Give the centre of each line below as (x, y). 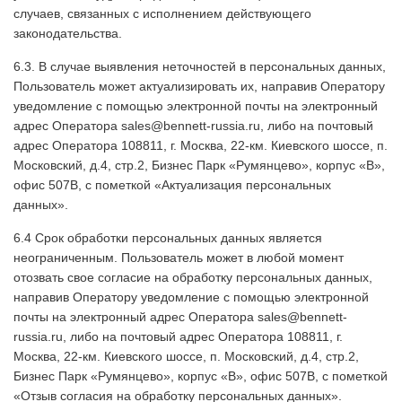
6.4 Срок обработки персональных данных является (168, 238)
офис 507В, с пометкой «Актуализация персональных (172, 185)
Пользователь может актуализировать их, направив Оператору (199, 86)
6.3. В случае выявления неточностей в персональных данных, (200, 66)
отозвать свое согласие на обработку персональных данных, (193, 277)
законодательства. (68, 33)
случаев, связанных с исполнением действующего (162, 13)
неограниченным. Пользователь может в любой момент (179, 258)
